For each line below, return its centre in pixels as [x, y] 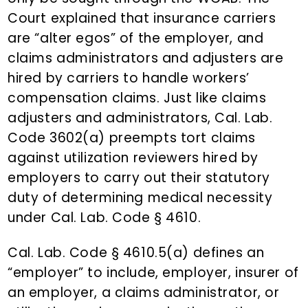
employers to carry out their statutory [139, 178]
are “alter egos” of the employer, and [136, 38]
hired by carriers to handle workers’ [129, 78]
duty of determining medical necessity [140, 198]
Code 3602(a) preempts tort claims [132, 138]
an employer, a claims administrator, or [144, 293]
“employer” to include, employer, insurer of [153, 273]
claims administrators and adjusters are [146, 58]
